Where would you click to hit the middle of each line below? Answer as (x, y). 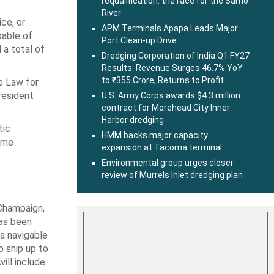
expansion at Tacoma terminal (162, 147)
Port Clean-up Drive (139, 40)
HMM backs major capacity (155, 135)
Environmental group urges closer (168, 163)
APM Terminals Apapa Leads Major (170, 28)
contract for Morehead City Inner (166, 108)
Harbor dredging (133, 120)
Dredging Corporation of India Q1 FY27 (176, 56)
